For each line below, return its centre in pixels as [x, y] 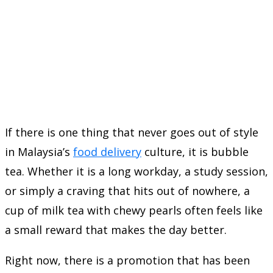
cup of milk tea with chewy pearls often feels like [134, 210]
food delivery [107, 151]
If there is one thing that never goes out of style [132, 132]
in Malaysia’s [39, 151]
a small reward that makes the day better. [116, 229]
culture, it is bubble [195, 151]
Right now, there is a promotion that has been [127, 260]
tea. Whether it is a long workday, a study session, [136, 171]
